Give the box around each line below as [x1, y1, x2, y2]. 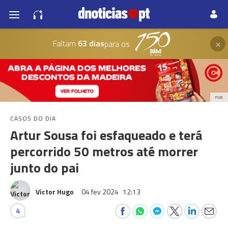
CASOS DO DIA [10, 113, 56, 123]
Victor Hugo [36, 186, 74, 197]
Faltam [52, 37, 76, 49]
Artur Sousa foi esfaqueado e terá [10, 125, 202, 145]
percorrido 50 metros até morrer [10, 141, 198, 161]
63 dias [75, 37, 104, 49]
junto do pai [10, 158, 79, 178]
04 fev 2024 [81, 186, 120, 197]
